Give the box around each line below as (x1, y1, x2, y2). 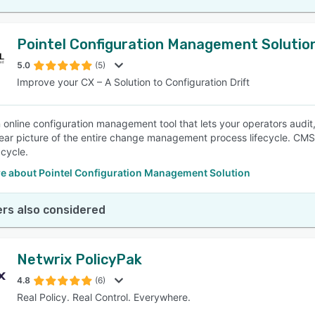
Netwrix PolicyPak (17, 251, 142, 268)
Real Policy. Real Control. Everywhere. (17, 291, 191, 303)
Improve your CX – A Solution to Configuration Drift (17, 76, 250, 88)
